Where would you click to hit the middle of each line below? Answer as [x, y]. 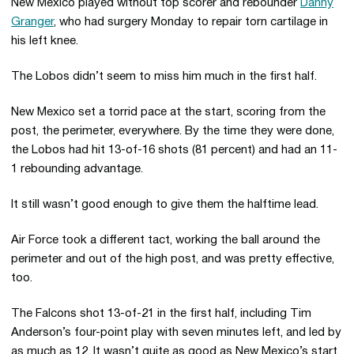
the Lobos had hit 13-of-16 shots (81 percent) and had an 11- [174, 150]
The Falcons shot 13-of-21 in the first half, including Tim [161, 314]
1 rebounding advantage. [77, 169]
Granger [32, 22]
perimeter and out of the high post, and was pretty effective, [173, 259]
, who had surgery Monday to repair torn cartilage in [191, 22]
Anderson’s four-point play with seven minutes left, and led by [176, 333]
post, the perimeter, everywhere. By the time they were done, [173, 131]
